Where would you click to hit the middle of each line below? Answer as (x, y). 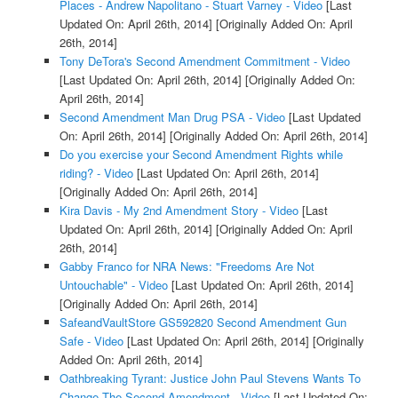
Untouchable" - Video (113, 284)
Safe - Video (91, 340)
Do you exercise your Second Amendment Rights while (201, 154)
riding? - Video (96, 172)
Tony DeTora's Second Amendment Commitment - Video (204, 60)
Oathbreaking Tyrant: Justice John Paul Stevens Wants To (210, 378)
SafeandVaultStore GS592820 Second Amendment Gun (203, 322)
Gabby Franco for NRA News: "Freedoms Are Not (187, 266)
